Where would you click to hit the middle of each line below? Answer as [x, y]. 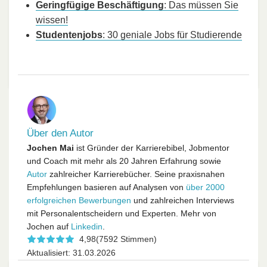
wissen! [52, 20]
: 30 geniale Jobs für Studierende [172, 35]
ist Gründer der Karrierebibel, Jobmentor [152, 148]
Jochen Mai [50, 148]
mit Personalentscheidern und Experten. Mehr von [122, 214]
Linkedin [87, 227]
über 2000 [205, 187]
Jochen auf [49, 227]
